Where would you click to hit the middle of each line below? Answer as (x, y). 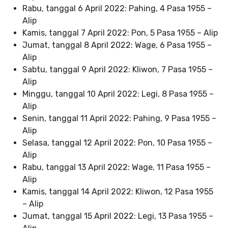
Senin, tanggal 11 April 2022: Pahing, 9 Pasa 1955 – (119, 118)
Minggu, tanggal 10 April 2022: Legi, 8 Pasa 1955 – (118, 94)
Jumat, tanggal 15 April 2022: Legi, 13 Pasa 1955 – (118, 216)
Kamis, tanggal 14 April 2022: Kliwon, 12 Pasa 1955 (118, 192)
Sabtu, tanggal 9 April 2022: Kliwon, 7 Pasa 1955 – (118, 69)
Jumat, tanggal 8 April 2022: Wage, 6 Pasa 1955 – (117, 45)
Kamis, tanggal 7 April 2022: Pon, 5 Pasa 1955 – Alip (120, 33)
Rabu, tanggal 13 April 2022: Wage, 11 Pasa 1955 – (117, 167)
